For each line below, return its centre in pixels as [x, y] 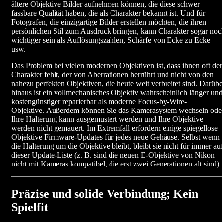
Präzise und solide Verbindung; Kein [105, 194]
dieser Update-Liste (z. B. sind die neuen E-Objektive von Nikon [113, 155]
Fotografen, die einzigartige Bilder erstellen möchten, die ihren [109, 22]
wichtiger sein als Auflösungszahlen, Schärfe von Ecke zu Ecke [111, 40]
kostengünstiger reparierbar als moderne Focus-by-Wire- [99, 102]
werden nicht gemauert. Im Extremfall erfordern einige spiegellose [114, 128]
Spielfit [30, 207]
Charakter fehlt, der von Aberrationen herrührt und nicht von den [112, 75]
